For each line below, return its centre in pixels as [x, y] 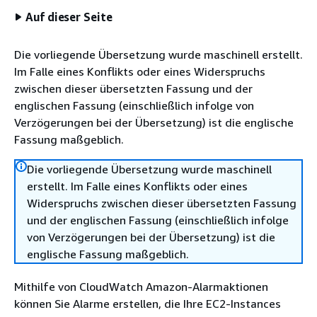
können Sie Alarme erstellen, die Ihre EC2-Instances [148, 304]
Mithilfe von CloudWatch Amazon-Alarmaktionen [141, 287]
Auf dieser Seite [69, 17]
